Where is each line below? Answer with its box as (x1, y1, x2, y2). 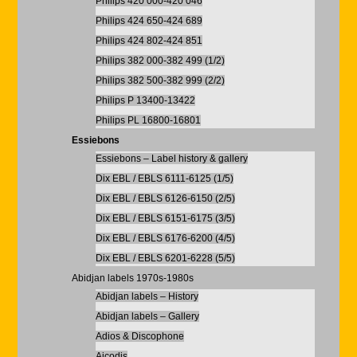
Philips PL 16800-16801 (95, 115, 201, 126)
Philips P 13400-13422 (95, 95, 195, 106)
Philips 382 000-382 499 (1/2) (95, 55, 225, 66)
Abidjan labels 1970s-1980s (71, 273, 194, 284)
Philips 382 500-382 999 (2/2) (95, 75, 225, 86)
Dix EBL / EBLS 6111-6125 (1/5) (95, 173, 233, 184)
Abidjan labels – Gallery (95, 311, 199, 322)
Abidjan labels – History (95, 291, 198, 302)
